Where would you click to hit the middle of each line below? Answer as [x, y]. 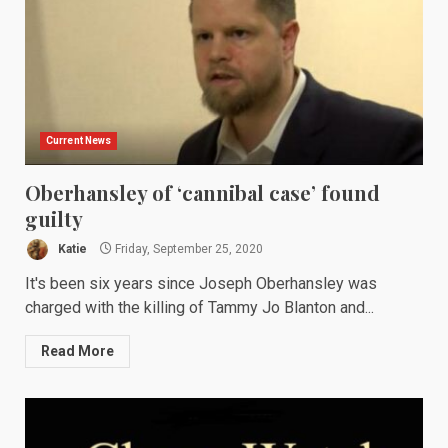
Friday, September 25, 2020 [187, 248]
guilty [54, 218]
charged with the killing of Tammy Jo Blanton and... [199, 307]
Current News [79, 140]
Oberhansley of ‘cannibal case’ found [202, 192]
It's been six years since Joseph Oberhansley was [201, 283]
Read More [77, 351]
